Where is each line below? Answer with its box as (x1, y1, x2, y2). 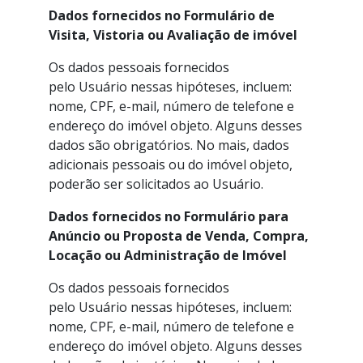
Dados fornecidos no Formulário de (49, 6, 275, 24)
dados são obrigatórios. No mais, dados (49, 136, 289, 154)
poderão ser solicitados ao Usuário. (49, 175, 263, 193)
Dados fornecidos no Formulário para (49, 207, 288, 225)
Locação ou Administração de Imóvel (49, 246, 287, 264)
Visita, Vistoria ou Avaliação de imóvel (49, 26, 297, 44)
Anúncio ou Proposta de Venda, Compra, (49, 227, 309, 245)
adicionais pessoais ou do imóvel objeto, (49, 156, 293, 173)
